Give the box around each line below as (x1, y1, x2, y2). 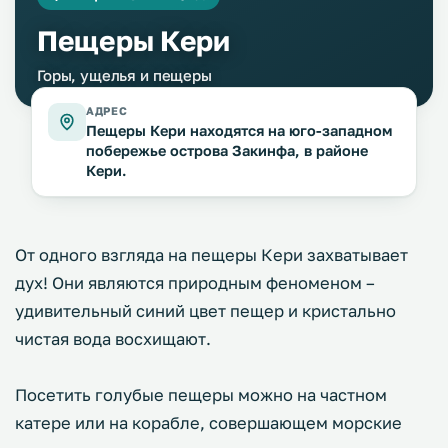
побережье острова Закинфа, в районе (86, 142, 368, 159)
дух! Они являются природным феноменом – (15, 273, 375, 293)
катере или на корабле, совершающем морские (15, 413, 402, 433)
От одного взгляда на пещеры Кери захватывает (15, 245, 408, 265)
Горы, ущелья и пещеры (37, 66, 212, 84)
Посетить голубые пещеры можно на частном (15, 385, 387, 405)
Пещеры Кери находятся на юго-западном (86, 122, 392, 139)
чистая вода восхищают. (15, 329, 211, 349)
